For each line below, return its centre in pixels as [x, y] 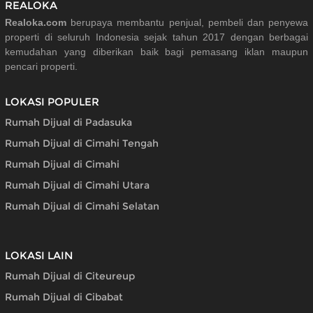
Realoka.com [36, 23]
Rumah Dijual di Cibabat [64, 297]
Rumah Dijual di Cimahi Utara [77, 185]
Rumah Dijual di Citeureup [70, 276]
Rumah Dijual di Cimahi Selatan [82, 206]
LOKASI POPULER [52, 102]
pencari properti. [41, 67]
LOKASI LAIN [39, 255]
